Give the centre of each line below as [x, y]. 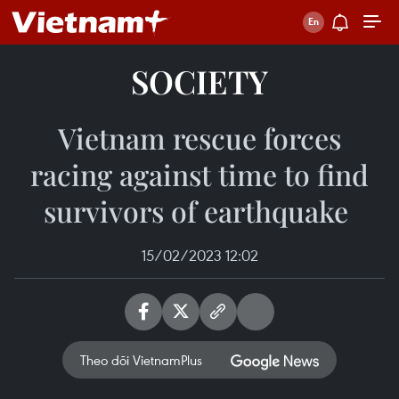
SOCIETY [199, 81]
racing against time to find [199, 174]
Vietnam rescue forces [199, 138]
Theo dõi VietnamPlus [141, 360]
